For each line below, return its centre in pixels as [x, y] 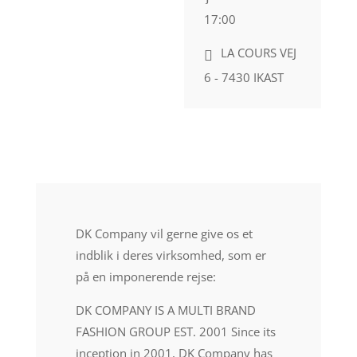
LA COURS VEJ [259, 53]
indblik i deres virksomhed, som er [171, 255]
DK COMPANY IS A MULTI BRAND [165, 310]
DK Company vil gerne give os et [164, 233]
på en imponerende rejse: [145, 277]
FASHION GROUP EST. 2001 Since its [175, 331]
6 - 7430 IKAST [244, 77]
